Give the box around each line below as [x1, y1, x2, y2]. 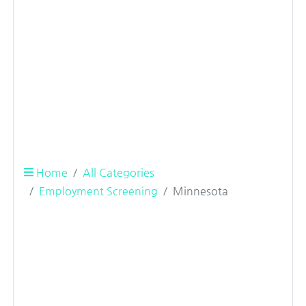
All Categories [83, 165, 154, 179]
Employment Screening [39, 184, 158, 197]
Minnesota [173, 184, 228, 197]
